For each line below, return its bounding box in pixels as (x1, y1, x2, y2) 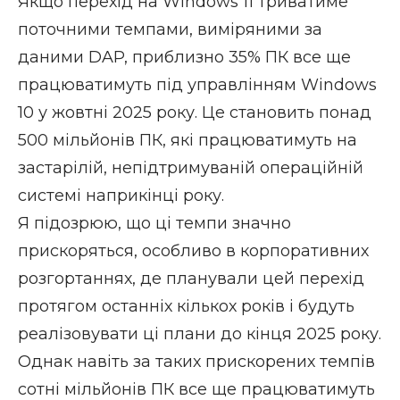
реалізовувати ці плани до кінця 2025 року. (18, 323, 381, 344)
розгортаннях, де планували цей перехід (18, 268, 364, 288)
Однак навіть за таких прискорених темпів (18, 351, 375, 371)
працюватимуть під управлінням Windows (18, 74, 377, 95)
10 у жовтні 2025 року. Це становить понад (18, 102, 371, 122)
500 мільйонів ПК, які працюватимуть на (18, 129, 357, 150)
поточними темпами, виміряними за (18, 19, 322, 39)
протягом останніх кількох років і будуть (18, 296, 354, 316)
